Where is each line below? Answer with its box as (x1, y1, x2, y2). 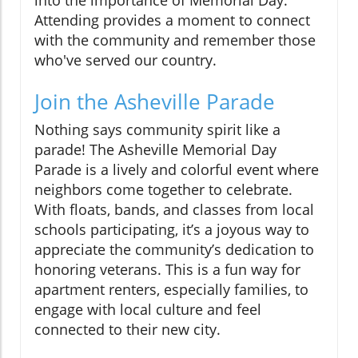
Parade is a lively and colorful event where (34, 160, 319, 180)
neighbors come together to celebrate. (34, 180, 292, 200)
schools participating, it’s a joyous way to (34, 220, 309, 240)
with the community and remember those (34, 30, 316, 50)
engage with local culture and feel (34, 300, 261, 320)
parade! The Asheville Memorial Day (34, 140, 276, 160)
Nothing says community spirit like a (34, 120, 280, 140)
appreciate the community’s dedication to (34, 240, 314, 260)
